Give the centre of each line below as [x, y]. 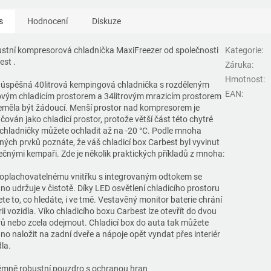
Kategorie [243, 51]
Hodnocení [47, 21]
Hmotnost [244, 80]
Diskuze [106, 21]
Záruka [238, 65]
